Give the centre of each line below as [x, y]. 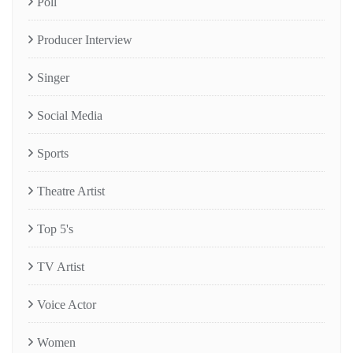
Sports [53, 153]
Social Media [70, 115]
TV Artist [61, 266]
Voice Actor [67, 304]
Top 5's [55, 229]
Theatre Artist [71, 191]
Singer [53, 77]
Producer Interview [85, 39]
